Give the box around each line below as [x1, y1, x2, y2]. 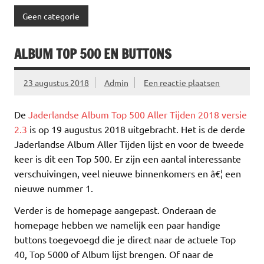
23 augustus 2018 [24, 77, 89, 88]
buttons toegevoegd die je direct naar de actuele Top [14, 233, 236, 246]
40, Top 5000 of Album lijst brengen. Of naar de [14, 248, 213, 260]
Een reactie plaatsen [144, 77, 220, 88]
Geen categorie [22, 10, 80, 21]
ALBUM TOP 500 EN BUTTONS [14, 45, 171, 64]
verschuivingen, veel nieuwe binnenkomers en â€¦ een [14, 167, 241, 180]
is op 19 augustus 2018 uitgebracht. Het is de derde [27, 123, 245, 136]
